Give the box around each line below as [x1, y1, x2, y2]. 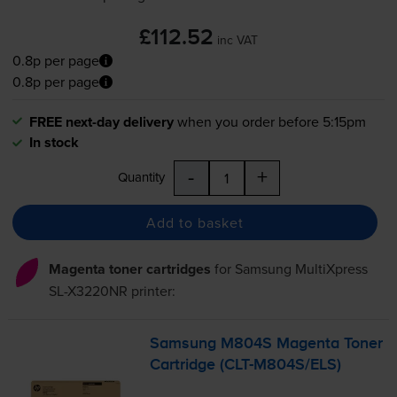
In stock [28, 132, 79, 153]
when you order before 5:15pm [176, 112, 366, 132]
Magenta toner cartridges [48, 259, 211, 280]
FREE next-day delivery [28, 112, 174, 133]
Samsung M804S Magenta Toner [150, 336, 384, 353]
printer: [127, 281, 175, 301]
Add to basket [145, 212, 244, 232]
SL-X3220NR [48, 281, 128, 301]
